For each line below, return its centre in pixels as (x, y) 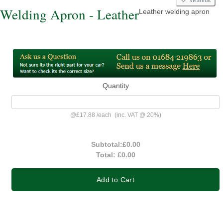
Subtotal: (107, 144)
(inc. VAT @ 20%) (136, 115)
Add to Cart (115, 179)
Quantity (115, 86)
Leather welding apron (174, 11)
